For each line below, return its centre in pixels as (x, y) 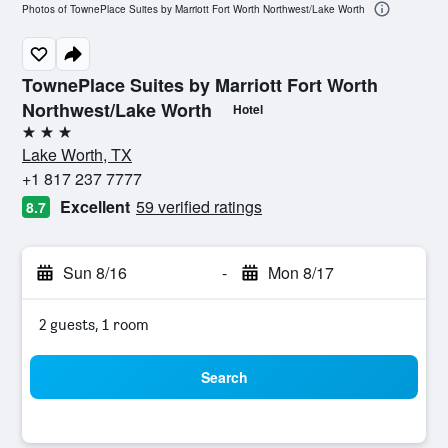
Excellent (95, 206)
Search (224, 377)
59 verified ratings (199, 206)
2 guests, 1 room (94, 324)
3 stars (44, 139)
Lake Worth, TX (77, 154)
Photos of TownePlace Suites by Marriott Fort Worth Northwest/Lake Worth (193, 9)
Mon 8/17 (300, 272)
